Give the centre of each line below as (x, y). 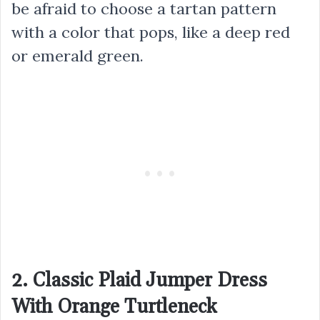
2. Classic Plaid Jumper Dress (139, 280)
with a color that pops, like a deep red (151, 32)
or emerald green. (77, 55)
